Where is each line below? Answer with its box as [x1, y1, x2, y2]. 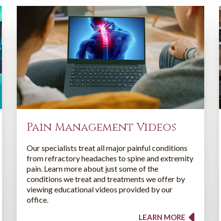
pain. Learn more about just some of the [27, 163, 158, 173]
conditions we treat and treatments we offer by [27, 174, 185, 184]
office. [27, 194, 48, 204]
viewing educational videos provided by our [27, 184, 173, 194]
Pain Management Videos [27, 120, 176, 135]
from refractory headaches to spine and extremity [27, 153, 193, 163]
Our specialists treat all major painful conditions [27, 143, 187, 152]
